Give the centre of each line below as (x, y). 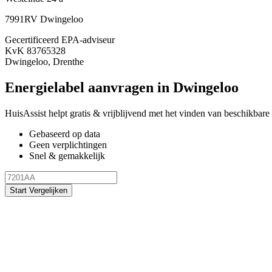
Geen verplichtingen (68, 144)
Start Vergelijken (39, 190)
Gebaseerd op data (65, 134)
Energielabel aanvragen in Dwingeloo (122, 88)
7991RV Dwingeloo (44, 19)
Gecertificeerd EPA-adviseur (60, 40)
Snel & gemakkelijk (67, 155)
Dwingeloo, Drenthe (44, 62)
